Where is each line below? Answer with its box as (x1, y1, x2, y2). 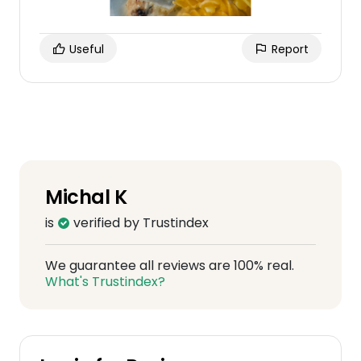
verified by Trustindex (70, 214, 209, 232)
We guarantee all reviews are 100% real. (45, 256, 294, 275)
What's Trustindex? (45, 272, 165, 291)
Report (268, 41, 309, 57)
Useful (66, 41, 104, 57)
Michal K (45, 184, 127, 210)
